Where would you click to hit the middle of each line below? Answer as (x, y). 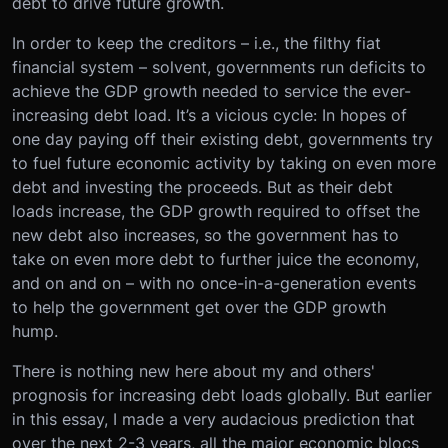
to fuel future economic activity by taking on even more (224, 163)
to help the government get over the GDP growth (199, 307)
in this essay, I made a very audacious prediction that (213, 419)
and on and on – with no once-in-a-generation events (214, 283)
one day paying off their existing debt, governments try (222, 139)
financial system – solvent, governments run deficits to (219, 67)
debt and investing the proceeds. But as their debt (202, 187)
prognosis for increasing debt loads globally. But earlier (222, 395)
